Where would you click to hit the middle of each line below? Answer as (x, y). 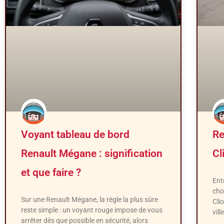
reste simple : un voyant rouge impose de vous (92, 210)
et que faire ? (51, 173)
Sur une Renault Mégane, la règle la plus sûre (89, 200)
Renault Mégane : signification (92, 154)
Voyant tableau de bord (75, 135)
